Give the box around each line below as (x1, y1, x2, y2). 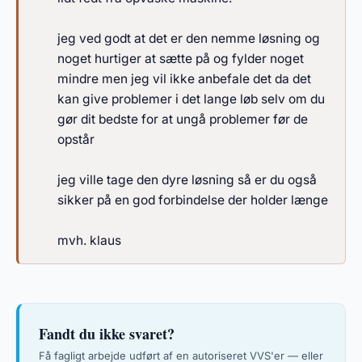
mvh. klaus (57, 233, 121, 248)
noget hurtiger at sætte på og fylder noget (57, 51, 304, 66)
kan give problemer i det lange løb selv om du (57, 91, 325, 107)
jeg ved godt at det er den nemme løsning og (57, 31, 320, 46)
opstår (57, 132, 95, 147)
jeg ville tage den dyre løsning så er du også (57, 172, 317, 187)
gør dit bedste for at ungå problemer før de (57, 112, 308, 127)
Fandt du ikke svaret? (39, 323, 175, 344)
